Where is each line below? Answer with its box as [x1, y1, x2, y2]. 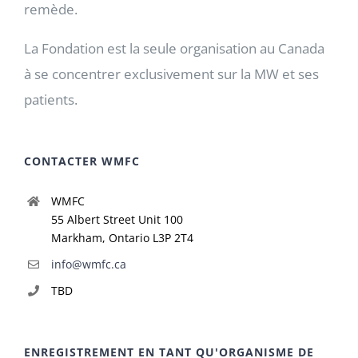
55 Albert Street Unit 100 [50, 212, 183, 228]
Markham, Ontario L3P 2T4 [50, 230, 193, 246]
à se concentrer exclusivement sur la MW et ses [24, 65, 319, 84]
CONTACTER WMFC [24, 153, 140, 169]
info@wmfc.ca [50, 257, 126, 272]
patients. [24, 90, 78, 109]
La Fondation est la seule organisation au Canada [24, 39, 324, 58]
